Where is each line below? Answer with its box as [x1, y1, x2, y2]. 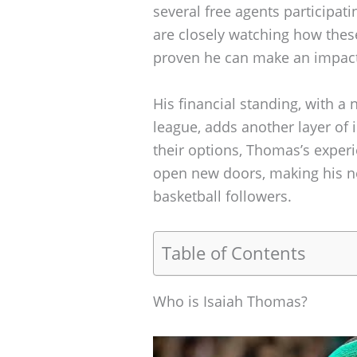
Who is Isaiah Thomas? [153, 291, 308, 311]
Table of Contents [162, 241, 306, 265]
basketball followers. [153, 186, 292, 206]
